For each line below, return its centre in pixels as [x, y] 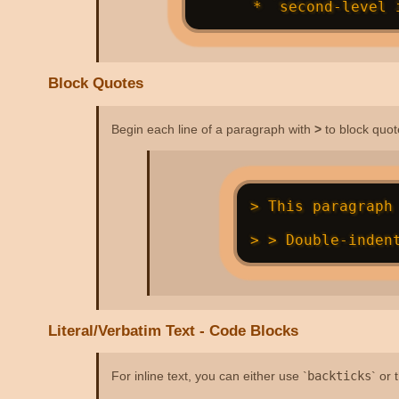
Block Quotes [96, 84]
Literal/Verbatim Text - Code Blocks [174, 331]
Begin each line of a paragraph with [212, 129]
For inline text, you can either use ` [209, 376]
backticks [339, 376]
